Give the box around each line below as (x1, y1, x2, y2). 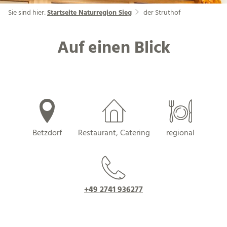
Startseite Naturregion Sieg (47, 7, 132, 19)
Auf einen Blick (57, 35, 170, 62)
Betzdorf (32, 127, 62, 140)
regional (166, 127, 195, 140)
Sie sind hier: (8, 7, 47, 19)
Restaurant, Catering (78, 127, 150, 140)
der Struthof (143, 7, 181, 19)
